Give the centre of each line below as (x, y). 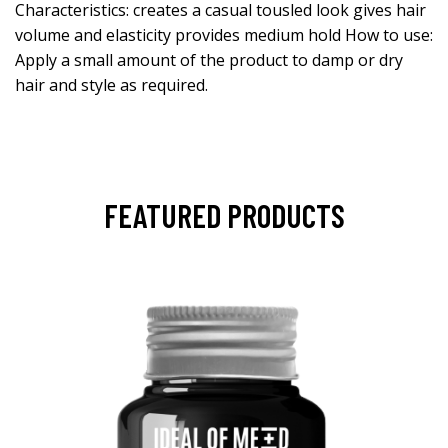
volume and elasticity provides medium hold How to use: (224, 35)
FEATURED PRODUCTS (224, 215)
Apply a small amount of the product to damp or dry (209, 60)
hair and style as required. (111, 85)
